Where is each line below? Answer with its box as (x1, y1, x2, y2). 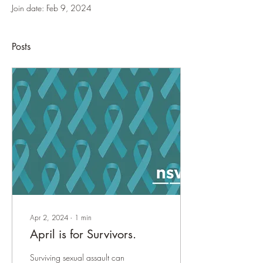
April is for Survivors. (30, 227, 136, 242)
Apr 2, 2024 (30, 213, 68, 223)
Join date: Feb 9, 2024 (12, 2, 92, 14)
